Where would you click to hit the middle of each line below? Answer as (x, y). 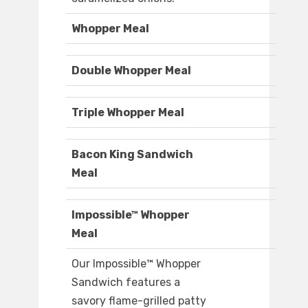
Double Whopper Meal (131, 71)
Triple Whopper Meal (128, 113)
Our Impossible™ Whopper (136, 264)
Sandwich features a (126, 283)
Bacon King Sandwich (132, 155)
